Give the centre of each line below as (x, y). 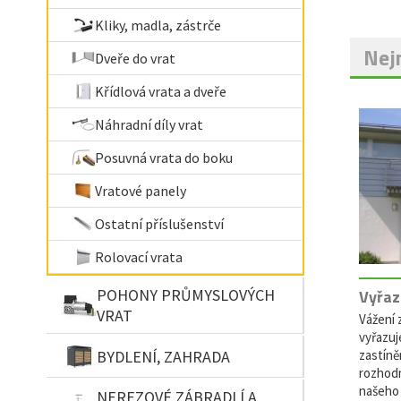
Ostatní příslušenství (159, 224)
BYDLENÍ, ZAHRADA (163, 356)
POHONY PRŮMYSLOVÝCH (186, 295)
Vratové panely (141, 191)
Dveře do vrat (135, 58)
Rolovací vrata (139, 257)
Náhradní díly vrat (149, 124)
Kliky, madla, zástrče (158, 25)
